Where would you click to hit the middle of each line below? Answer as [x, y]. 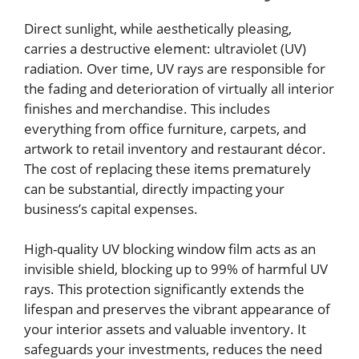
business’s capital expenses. [111, 208]
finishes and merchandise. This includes [147, 108]
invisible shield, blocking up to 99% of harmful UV [176, 269]
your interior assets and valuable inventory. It [165, 329]
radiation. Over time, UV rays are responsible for [175, 68]
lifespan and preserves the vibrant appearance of [177, 309]
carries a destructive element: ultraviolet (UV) [165, 48]
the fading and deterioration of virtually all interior [179, 88]
